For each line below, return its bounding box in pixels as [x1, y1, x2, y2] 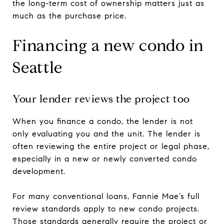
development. [12, 166, 65, 176]
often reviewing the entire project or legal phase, [12, 141, 209, 151]
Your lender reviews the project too [12, 92, 190, 105]
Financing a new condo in [12, 35, 204, 55]
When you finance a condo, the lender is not [12, 116, 193, 126]
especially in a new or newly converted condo [12, 153, 197, 163]
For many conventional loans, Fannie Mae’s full [12, 191, 199, 201]
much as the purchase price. [12, 10, 126, 20]
